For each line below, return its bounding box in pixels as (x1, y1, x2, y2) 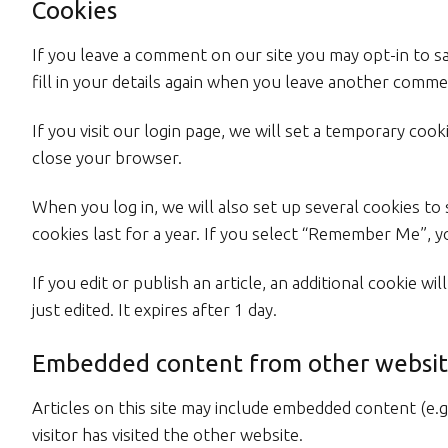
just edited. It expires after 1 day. (32, 300, 277, 319)
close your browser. (32, 148, 182, 167)
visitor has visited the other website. (32, 425, 303, 444)
